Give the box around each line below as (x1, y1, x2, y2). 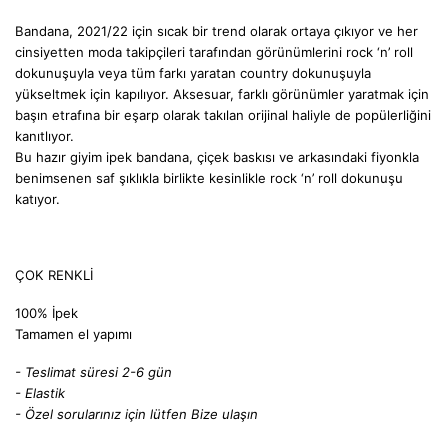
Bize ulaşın (191, 406, 258, 423)
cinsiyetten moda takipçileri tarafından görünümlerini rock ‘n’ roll (15, 44, 413, 61)
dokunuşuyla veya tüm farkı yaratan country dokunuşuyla (15, 65, 371, 82)
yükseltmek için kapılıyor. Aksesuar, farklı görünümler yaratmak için (15, 86, 429, 103)
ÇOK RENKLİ (15, 267, 93, 284)
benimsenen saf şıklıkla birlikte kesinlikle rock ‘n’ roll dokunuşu (15, 170, 403, 187)
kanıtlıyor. (15, 128, 74, 145)
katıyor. (15, 191, 60, 208)
